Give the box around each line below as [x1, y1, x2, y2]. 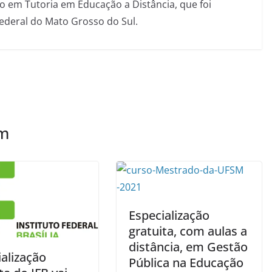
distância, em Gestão [129, 238, 248, 255]
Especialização [129, 206, 209, 223]
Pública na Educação [129, 254, 243, 271]
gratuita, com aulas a [129, 222, 247, 239]
